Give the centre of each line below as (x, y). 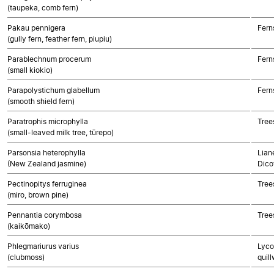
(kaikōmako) (29, 226)
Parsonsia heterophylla (46, 153)
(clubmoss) (26, 257)
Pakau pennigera (36, 28)
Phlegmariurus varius (43, 246)
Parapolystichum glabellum (54, 90)
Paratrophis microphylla (48, 121)
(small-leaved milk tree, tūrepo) (61, 132)
